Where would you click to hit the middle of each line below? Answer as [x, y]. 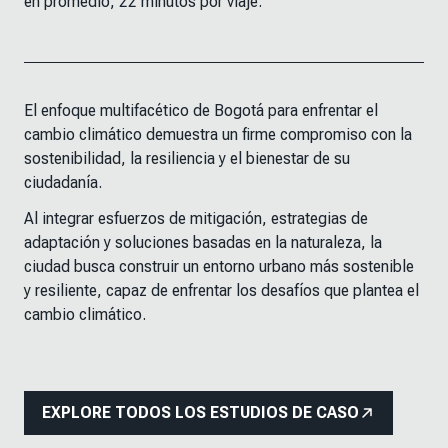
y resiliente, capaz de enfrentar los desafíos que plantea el [221, 291]
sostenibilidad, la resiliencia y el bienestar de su [187, 159]
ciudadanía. [63, 183]
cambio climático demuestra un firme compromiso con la [218, 135]
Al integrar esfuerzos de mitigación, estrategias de [196, 219]
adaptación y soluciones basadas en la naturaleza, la [203, 243]
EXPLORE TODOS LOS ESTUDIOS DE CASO [200, 413]
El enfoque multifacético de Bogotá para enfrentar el [201, 111]
